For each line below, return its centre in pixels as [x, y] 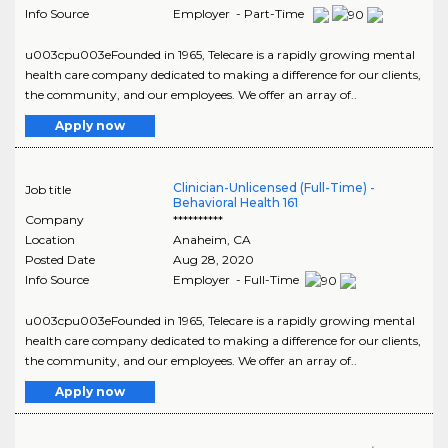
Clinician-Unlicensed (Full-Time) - [273, 187]
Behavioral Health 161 [235, 202]
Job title [48, 189]
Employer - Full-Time [237, 279]
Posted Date [60, 259]
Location [50, 239]
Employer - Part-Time [239, 13]
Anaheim [199, 239]
